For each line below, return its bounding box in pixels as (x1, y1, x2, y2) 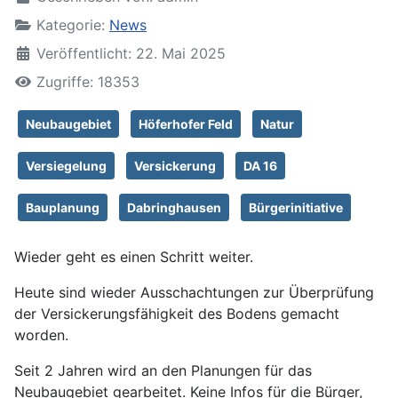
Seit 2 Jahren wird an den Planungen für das (14, 362, 312, 380)
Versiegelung (26, 158, 107, 174)
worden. (14, 326, 68, 345)
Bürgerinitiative (249, 200, 343, 216)
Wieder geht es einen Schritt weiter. (14, 248, 253, 267)
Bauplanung (26, 200, 99, 216)
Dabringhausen (127, 200, 221, 216)
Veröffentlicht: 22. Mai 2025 (36, 44, 226, 63)
